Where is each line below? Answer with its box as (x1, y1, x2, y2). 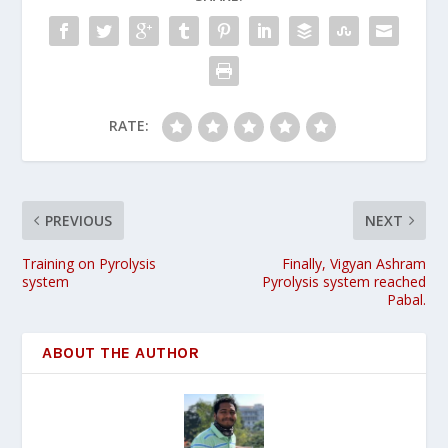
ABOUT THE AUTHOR (42, 343, 200, 363)
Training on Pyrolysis (22, 254, 157, 274)
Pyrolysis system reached (261, 272, 426, 292)
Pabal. (386, 290, 426, 310)
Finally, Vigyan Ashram (281, 254, 426, 274)
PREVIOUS (45, 211, 113, 231)
